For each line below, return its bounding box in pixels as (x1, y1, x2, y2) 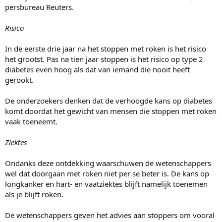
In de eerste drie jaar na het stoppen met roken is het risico (5, 44, 206, 54)
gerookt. (5, 75, 34, 85)
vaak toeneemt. (5, 116, 57, 127)
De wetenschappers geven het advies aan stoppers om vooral (5, 210, 215, 221)
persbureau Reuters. (5, 2, 74, 12)
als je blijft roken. (5, 189, 63, 200)
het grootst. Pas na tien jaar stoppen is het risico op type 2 (5, 54, 203, 64)
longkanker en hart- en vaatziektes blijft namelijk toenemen (5, 179, 208, 189)
